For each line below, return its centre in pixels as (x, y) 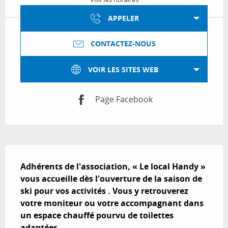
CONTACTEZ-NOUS (123, 44)
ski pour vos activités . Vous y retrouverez (104, 191)
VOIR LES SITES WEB (123, 69)
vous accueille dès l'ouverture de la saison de (111, 178)
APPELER (123, 18)
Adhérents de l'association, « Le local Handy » (113, 166)
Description (36, 152)
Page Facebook (124, 99)
